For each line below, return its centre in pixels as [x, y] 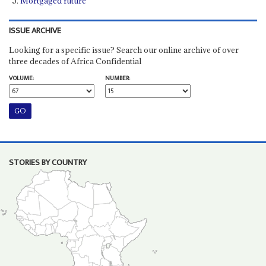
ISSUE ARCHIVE [35, 31]
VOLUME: [21, 78]
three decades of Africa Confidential [75, 61]
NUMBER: [117, 78]
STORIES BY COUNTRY [47, 162]
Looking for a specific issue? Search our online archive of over [123, 50]
